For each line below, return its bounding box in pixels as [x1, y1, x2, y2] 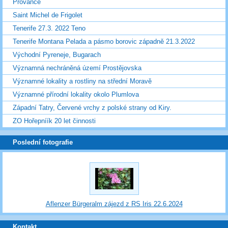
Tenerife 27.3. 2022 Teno [13, 24, 85, 33]
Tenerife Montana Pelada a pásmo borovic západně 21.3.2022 [13, 38, 195, 46]
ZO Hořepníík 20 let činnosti [13, 117, 96, 125]
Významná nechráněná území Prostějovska [13, 64, 141, 72]
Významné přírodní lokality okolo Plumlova [13, 91, 139, 99]
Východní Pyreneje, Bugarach [13, 51, 101, 59]
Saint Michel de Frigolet [13, 11, 82, 19]
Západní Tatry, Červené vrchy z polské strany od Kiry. [13, 104, 172, 112]
